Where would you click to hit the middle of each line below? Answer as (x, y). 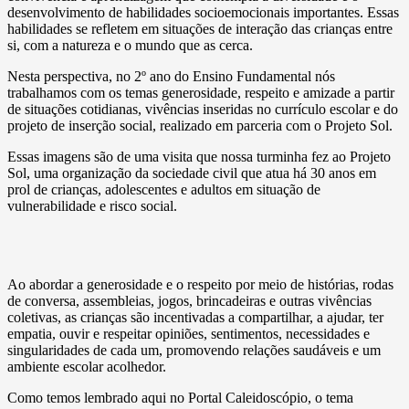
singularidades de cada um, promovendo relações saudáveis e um (194, 350)
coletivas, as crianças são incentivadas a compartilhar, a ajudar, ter (195, 317)
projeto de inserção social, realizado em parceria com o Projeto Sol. (200, 125)
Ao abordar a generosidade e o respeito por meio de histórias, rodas (200, 284)
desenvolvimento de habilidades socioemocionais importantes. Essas (203, 12)
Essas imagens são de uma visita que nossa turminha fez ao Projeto (199, 156)
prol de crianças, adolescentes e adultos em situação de (164, 189)
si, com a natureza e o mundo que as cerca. (130, 45)
